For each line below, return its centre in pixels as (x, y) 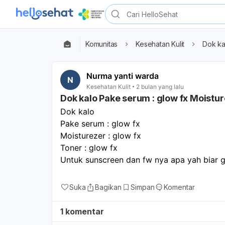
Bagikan (108, 187)
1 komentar (82, 211)
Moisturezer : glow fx (101, 135)
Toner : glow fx (89, 147)
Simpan (143, 187)
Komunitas (102, 44)
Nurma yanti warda (123, 76)
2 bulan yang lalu (160, 86)
